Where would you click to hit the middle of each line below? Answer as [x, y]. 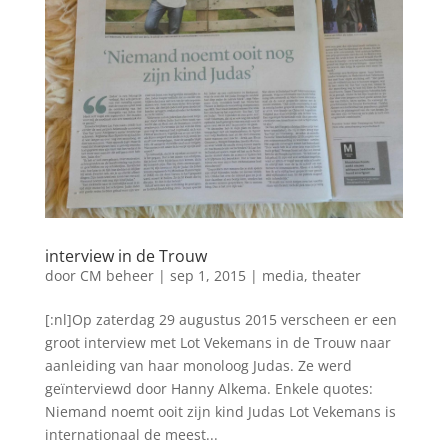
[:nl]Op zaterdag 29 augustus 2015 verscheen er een [220, 320]
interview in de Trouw [125, 256]
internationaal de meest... [131, 435]
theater [336, 276]
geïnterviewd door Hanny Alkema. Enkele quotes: [208, 389]
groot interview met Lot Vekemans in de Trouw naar [217, 343]
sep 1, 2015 [207, 276]
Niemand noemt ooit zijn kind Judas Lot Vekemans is [220, 412]
